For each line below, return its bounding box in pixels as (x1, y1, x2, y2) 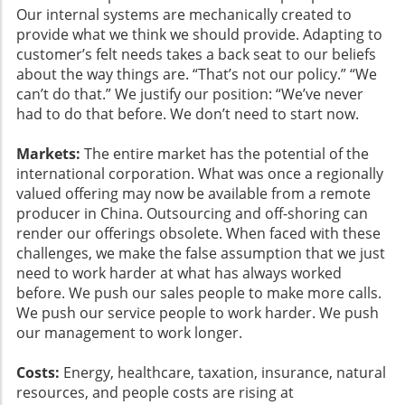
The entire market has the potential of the (80, 144, 369, 165)
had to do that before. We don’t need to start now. (16, 104, 359, 125)
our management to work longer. (16, 323, 242, 344)
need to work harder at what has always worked (16, 263, 342, 284)
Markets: (16, 144, 80, 165)
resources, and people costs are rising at (16, 382, 294, 403)
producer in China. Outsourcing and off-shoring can (16, 203, 368, 224)
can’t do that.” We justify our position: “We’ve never (16, 84, 363, 105)
